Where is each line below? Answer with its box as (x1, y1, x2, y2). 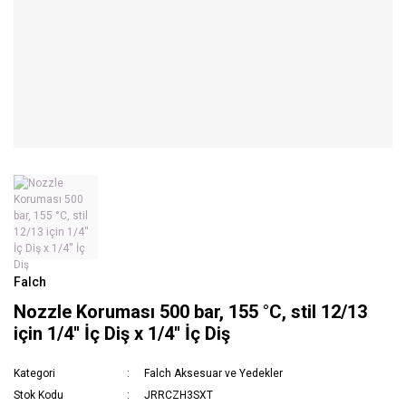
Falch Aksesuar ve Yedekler (144, 367, 284, 381)
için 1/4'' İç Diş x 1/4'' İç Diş (14, 323, 230, 345)
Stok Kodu (14, 389, 63, 402)
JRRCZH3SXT (144, 389, 214, 402)
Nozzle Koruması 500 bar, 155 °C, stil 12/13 (14, 301, 367, 324)
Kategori (14, 367, 55, 381)
